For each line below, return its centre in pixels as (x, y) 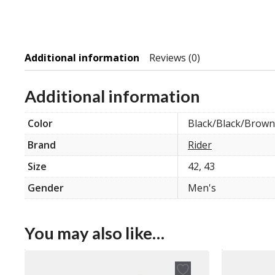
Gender (46, 188)
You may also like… (95, 233)
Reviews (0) (175, 58)
